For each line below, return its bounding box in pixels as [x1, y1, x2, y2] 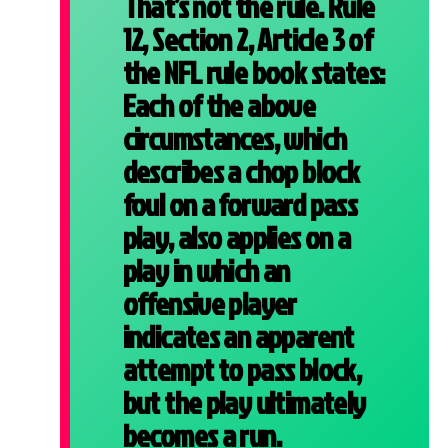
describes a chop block [122, 149, 360, 193]
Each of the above [122, 83, 316, 127]
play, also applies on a [122, 215, 351, 259]
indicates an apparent [122, 314, 354, 358]
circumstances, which [122, 116, 347, 160]
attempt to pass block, [122, 347, 362, 391]
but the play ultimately [122, 380, 366, 424]
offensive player [122, 281, 297, 325]
